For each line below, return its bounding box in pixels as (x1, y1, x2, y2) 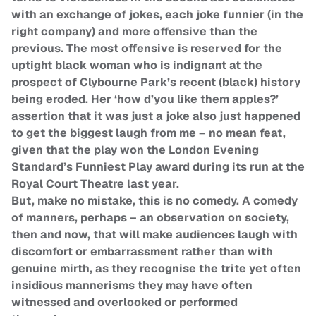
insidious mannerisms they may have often (11, 278, 253, 293)
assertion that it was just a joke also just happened (11, 109, 300, 124)
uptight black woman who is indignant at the (11, 58, 262, 73)
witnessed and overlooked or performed (11, 295, 238, 310)
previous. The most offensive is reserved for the (11, 41, 282, 56)
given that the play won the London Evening (11, 142, 259, 158)
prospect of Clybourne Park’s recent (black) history (11, 75, 300, 90)
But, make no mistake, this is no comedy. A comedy (11, 193, 298, 209)
